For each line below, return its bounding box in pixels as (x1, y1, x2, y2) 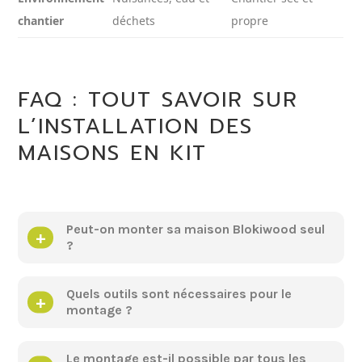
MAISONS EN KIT (18, 137, 208, 170)
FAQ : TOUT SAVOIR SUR (18, 84, 299, 116)
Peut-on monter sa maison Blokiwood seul (66, 221, 326, 238)
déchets (112, 13, 156, 29)
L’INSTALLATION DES (18, 111, 254, 143)
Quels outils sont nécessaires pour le (66, 286, 293, 302)
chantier (18, 13, 65, 29)
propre (231, 13, 269, 29)
